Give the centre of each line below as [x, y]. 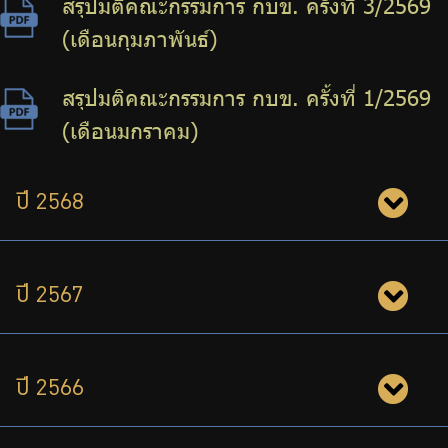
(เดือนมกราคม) [130, 131]
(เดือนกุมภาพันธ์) [139, 39]
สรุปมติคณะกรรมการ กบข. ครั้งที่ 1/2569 [246, 98]
